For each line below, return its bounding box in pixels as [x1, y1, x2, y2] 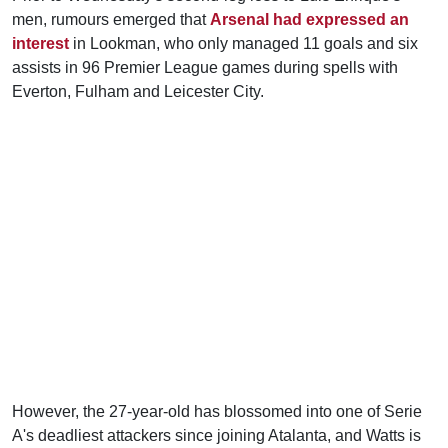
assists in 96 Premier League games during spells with [12, 59, 398, 76]
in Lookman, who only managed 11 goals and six [69, 35, 418, 52]
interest [12, 35, 69, 52]
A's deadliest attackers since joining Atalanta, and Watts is [12, 427, 421, 444]
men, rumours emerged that [12, 11, 210, 28]
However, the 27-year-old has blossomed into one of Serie [12, 403, 422, 420]
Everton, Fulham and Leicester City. [12, 83, 264, 100]
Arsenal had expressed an [210, 11, 409, 28]
